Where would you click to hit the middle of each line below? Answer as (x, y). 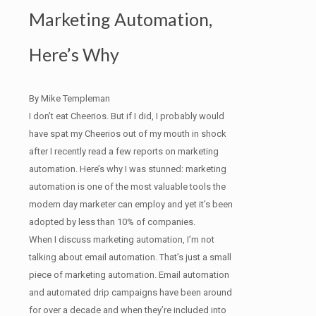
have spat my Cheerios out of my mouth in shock (128, 133)
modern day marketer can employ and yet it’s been (131, 204)
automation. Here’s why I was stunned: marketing (128, 169)
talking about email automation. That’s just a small (130, 257)
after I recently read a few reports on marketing (124, 151)
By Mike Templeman (69, 98)
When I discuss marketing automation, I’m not (122, 239)
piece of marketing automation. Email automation (129, 274)
